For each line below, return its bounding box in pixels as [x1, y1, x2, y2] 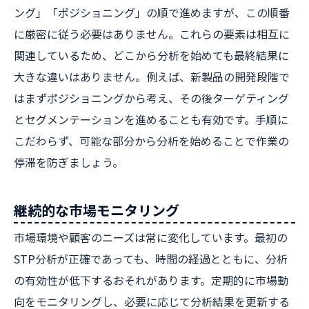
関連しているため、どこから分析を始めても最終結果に [14, 47, 289, 63]
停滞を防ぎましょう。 [14, 154, 123, 170]
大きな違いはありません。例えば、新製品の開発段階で [14, 68, 290, 85]
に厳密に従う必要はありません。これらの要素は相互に [14, 26, 290, 42]
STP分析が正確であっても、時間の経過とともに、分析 [14, 250, 288, 267]
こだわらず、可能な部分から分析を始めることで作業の [14, 132, 289, 149]
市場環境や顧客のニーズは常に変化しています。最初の [14, 229, 288, 246]
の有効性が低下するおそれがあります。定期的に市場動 [14, 272, 288, 288]
